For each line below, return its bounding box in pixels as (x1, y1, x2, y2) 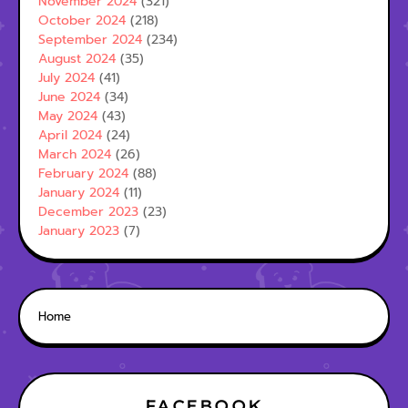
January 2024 (38, 183, 119, 202)
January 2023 (38, 221, 119, 240)
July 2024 (38, 68, 95, 87)
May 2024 (38, 107, 97, 126)
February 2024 (38, 164, 128, 183)
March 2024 (38, 145, 111, 164)
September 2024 (38, 30, 142, 49)
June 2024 (38, 87, 100, 107)
